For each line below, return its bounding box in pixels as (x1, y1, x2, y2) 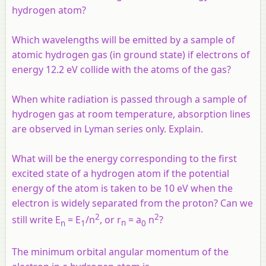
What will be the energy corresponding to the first (12, 152, 237, 166)
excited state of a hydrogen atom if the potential (12, 167, 229, 180)
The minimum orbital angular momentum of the (12, 245, 229, 258)
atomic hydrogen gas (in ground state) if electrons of (12, 48, 250, 62)
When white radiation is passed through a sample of (12, 93, 247, 106)
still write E (12, 213, 61, 227)
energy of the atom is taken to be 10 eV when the (12, 182, 233, 195)
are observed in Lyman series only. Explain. (12, 122, 203, 136)
